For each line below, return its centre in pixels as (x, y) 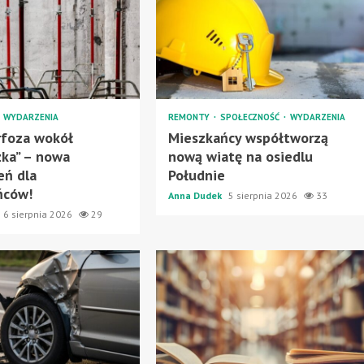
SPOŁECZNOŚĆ (251, 117)
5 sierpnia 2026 (264, 195)
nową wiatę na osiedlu (240, 156)
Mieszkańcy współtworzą (248, 137)
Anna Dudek (196, 195)
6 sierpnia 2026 (39, 214)
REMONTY (190, 117)
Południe (196, 175)
